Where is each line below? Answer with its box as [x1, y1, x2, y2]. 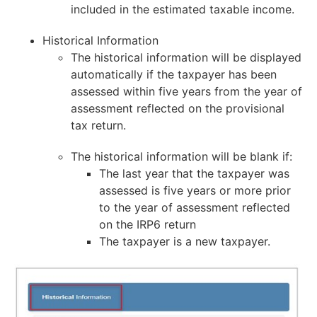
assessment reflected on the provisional [71, 101, 284, 116]
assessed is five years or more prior [99, 183, 291, 198]
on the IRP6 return [99, 217, 196, 232]
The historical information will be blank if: [71, 149, 292, 164]
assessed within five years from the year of [71, 84, 302, 99]
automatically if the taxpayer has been [71, 67, 277, 82]
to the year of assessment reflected [99, 200, 290, 215]
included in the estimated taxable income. [71, 2, 294, 17]
